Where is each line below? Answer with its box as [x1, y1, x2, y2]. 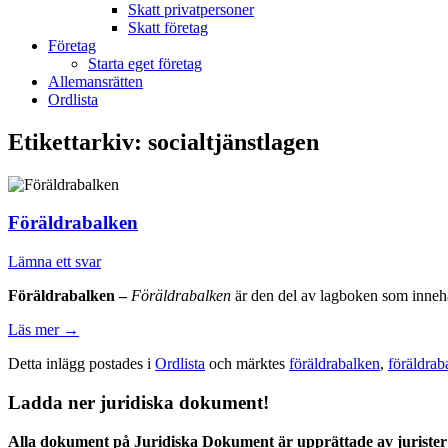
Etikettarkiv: [8, 128, 148, 155]
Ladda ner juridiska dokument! [8, 391, 269, 413]
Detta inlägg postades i [8, 355, 155, 373]
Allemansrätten [48, 72, 143, 90]
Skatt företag [128, 18, 208, 36]
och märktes [205, 355, 289, 373]
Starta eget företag [88, 54, 202, 72]
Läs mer [8, 321, 63, 339]
